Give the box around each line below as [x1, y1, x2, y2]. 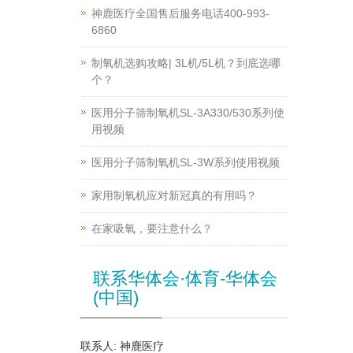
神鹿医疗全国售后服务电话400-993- [91, 7, 269, 20]
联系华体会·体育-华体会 [93, 269, 277, 288]
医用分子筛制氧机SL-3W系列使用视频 [91, 156, 280, 169]
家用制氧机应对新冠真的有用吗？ [91, 189, 257, 202]
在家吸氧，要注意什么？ [91, 222, 213, 235]
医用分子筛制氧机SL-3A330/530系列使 [91, 106, 284, 119]
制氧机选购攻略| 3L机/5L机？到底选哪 [91, 57, 281, 69]
